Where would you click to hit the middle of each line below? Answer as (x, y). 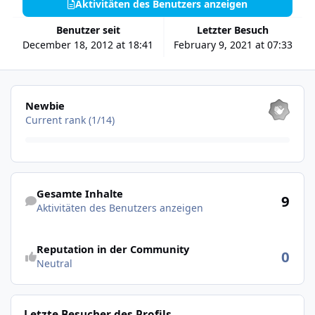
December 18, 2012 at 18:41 (88, 44)
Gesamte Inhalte (79, 193)
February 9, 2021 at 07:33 (233, 44)
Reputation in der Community (112, 249)
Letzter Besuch (236, 30)
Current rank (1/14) (70, 120)
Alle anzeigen (43, 92)
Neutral (54, 263)
